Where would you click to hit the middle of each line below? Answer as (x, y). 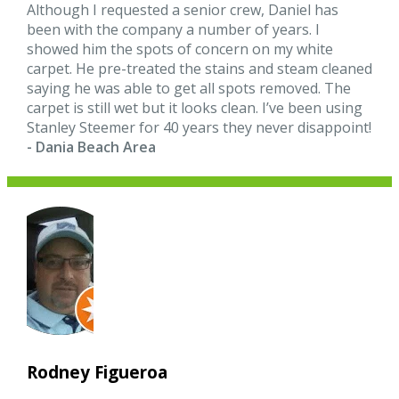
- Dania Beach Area (92, 147)
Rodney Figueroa (98, 373)
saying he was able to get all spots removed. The (189, 88)
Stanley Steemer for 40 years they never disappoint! (199, 127)
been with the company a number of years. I (174, 29)
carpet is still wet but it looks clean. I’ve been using (195, 107)
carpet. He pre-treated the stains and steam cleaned (200, 68)
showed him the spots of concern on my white (180, 49)
